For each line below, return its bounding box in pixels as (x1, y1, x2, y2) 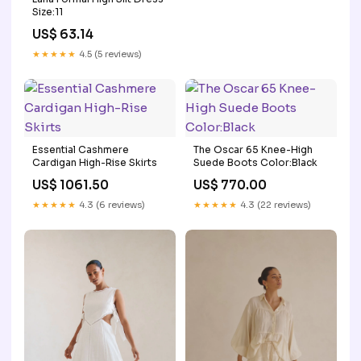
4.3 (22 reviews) (238, 198, 311, 210)
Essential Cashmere (32, 143, 129, 156)
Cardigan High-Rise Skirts (32, 156, 157, 168)
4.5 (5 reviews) (77, 48, 142, 60)
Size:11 (32, 5, 63, 18)
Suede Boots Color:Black (193, 156, 317, 168)
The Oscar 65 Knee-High (193, 143, 313, 156)
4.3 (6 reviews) (77, 198, 145, 210)
